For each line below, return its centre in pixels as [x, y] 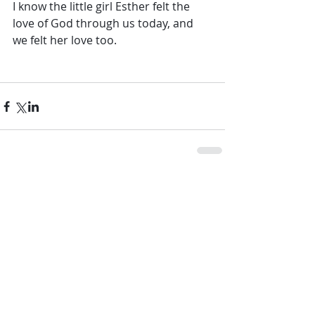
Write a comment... [71, 254]
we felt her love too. [65, 40]
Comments [41, 199]
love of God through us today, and [104, 23]
